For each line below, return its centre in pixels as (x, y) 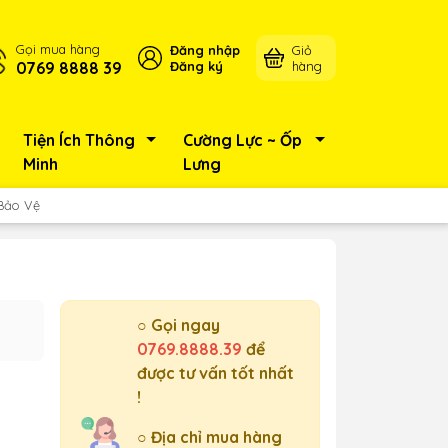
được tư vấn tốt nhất (215, 373)
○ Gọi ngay (178, 325)
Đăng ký (196, 66)
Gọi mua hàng (57, 49)
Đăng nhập (204, 50)
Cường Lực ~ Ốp (243, 140)
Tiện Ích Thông (78, 140)
